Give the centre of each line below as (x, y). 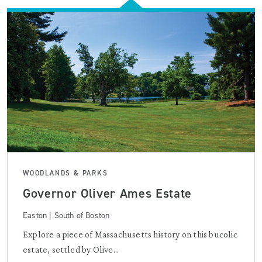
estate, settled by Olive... (71, 249)
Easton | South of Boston (66, 215)
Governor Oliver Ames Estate (107, 193)
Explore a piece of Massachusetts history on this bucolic (130, 234)
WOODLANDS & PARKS (65, 173)
